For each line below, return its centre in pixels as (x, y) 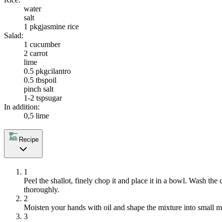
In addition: (22, 107)
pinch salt (39, 89)
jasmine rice (60, 26)
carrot (39, 53)
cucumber (45, 44)
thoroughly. (42, 190)
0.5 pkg (36, 71)
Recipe (29, 140)
